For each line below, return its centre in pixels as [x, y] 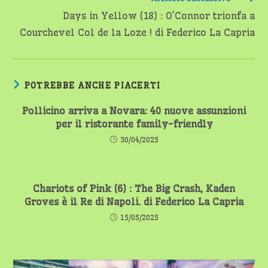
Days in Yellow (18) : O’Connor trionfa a [159, 16]
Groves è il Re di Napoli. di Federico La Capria [134, 202]
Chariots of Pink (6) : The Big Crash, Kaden [134, 188]
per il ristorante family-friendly [134, 124]
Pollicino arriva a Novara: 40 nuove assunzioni [134, 111]
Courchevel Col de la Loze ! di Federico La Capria [137, 32]
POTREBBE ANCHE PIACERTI [92, 86]
